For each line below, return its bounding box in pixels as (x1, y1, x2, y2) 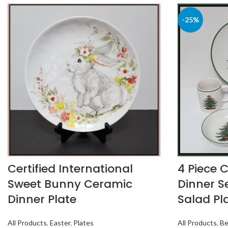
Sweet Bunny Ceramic (8, 176, 132, 192)
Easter (50, 218, 70, 227)
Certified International (8, 161, 133, 177)
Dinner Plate (8, 191, 76, 207)
